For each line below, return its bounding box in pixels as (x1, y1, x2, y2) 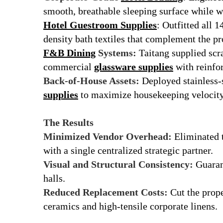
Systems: (96, 47, 136, 58)
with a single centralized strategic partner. (43, 144, 213, 156)
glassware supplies (94, 61, 173, 72)
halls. (43, 172, 65, 184)
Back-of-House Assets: (43, 75, 139, 86)
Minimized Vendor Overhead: (43, 130, 172, 142)
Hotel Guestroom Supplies (43, 19, 157, 30)
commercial (43, 61, 94, 72)
